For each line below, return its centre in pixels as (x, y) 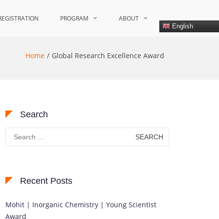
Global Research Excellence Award (108, 55)
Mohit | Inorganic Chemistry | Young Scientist (81, 205)
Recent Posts (46, 181)
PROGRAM (74, 18)
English (182, 26)
